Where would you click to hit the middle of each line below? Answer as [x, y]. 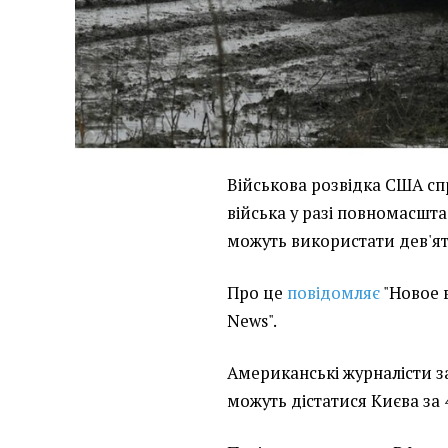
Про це [257, 292]
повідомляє [334, 292]
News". [252, 320]
